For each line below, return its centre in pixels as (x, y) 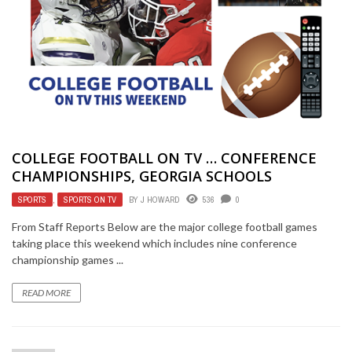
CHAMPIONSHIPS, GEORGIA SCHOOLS (142, 176)
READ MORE (46, 293)
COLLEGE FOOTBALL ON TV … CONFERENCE (164, 158)
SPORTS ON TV (90, 200)
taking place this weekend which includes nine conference (154, 244)
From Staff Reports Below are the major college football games (165, 227)
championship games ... (68, 260)
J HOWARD (160, 200)
